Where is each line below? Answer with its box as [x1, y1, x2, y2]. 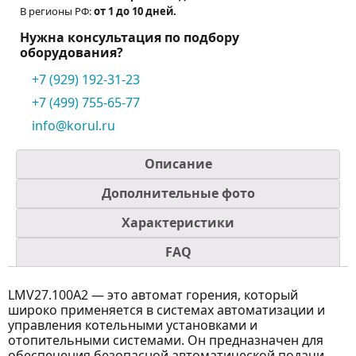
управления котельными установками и [8, 316, 257, 335]
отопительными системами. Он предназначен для [8, 331, 323, 350]
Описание [144, 155, 212, 173]
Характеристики [122, 214, 234, 232]
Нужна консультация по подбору [20, 29, 239, 47]
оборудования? [20, 44, 123, 62]
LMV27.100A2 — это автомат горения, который [8, 286, 298, 304]
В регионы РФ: [20, 4, 94, 19]
